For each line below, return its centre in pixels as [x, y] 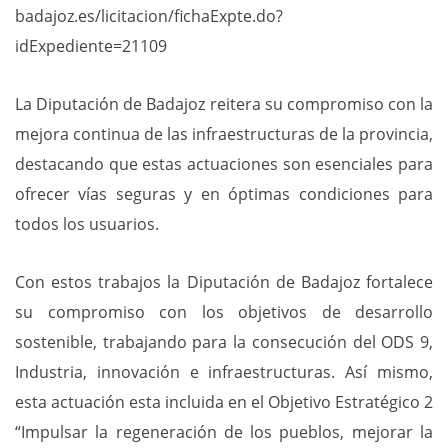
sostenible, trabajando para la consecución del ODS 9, [224, 341]
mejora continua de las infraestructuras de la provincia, [224, 133]
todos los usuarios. [87, 223]
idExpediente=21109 [91, 45]
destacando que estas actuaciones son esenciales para [224, 163]
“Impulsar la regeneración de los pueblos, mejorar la [224, 431]
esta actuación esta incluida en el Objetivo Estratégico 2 [224, 401]
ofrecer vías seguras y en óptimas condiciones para [224, 193]
